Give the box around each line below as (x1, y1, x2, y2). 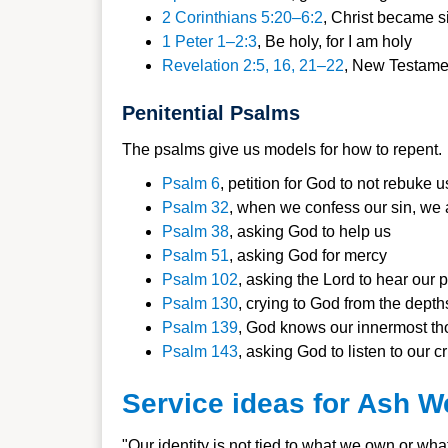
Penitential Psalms (122, 102, 300, 124)
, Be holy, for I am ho (257, 33, 400, 50)
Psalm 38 (162, 223, 229, 240)
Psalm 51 (162, 247, 229, 264)
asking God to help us (233, 223, 391, 240)
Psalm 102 (162, 271, 238, 288)
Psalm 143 (162, 343, 238, 360)
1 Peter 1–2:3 (162, 33, 257, 50)
